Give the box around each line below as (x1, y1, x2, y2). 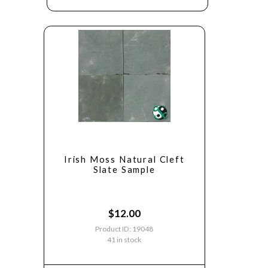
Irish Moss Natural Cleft (63, 154, 185, 165)
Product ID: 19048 (95, 224, 154, 234)
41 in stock (107, 235, 142, 245)
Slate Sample (93, 165, 156, 175)
